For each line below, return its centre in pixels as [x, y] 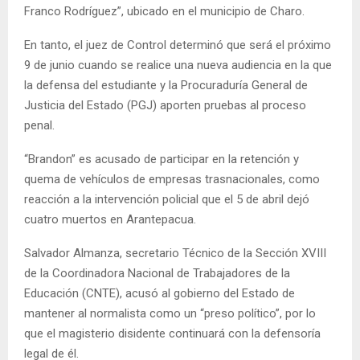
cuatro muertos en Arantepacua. [110, 219]
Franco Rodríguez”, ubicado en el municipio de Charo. [164, 11]
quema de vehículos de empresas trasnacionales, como [172, 179]
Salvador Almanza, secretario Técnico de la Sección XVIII [175, 253]
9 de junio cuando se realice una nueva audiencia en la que [178, 65]
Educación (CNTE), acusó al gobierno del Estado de [160, 293]
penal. [39, 125]
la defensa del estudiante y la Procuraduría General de [166, 85]
